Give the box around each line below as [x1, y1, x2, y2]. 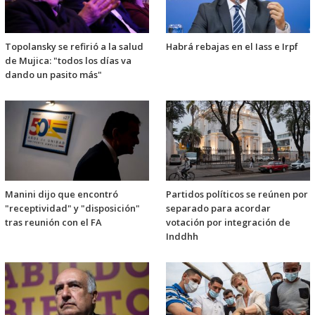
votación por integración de [166, 216, 290, 229]
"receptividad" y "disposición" [5, 202, 140, 215]
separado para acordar [166, 202, 271, 215]
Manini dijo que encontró [5, 188, 118, 201]
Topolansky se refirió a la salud [5, 40, 143, 53]
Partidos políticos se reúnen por [166, 188, 308, 201]
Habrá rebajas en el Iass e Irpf [166, 40, 298, 53]
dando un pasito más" [5, 68, 102, 82]
